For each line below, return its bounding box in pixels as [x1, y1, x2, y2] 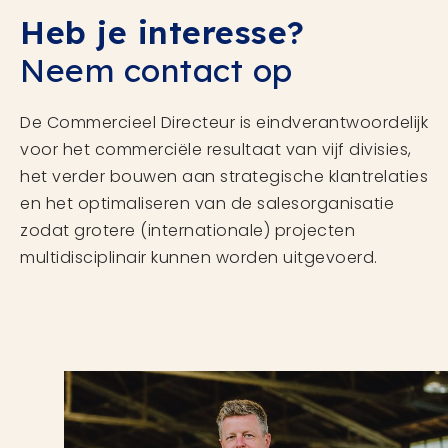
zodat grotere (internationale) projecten [20, 218, 355, 242]
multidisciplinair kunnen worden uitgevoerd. [20, 245, 378, 269]
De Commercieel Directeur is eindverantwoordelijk [20, 110, 428, 134]
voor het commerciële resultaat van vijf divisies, [20, 137, 412, 161]
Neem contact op [20, 49, 293, 90]
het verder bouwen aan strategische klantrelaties [20, 164, 428, 188]
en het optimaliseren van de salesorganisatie [20, 191, 394, 215]
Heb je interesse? [20, 11, 305, 52]
